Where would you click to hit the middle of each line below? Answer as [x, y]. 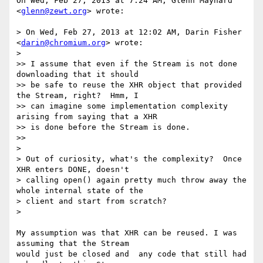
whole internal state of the [80, 191]
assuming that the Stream [73, 244]
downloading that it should [77, 75]
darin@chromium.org [63, 43]
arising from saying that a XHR [87, 117]
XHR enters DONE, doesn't [73, 170]
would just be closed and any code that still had [131, 254]
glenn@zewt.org [54, 11]
